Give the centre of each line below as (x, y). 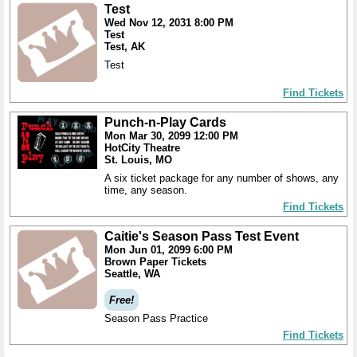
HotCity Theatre (142, 148)
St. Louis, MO (138, 160)
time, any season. (146, 190)
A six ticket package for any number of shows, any (222, 178)
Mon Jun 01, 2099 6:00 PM (169, 250)
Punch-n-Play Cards (165, 122)
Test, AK (125, 47)
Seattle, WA (132, 274)
